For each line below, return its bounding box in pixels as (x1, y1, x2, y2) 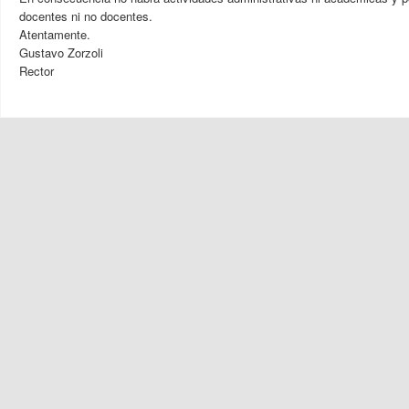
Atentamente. (19, 26, 90, 43)
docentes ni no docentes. (19, 7, 152, 25)
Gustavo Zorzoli (19, 44, 103, 61)
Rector (19, 62, 54, 79)
